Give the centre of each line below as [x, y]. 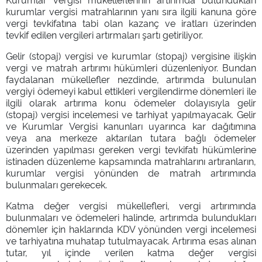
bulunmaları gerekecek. [56, 184]
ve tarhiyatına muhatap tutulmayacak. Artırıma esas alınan [131, 240]
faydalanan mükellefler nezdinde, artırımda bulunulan [131, 79]
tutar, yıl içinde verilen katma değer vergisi [131, 252]
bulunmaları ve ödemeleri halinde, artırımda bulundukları [131, 217]
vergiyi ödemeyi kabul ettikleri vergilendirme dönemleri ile [131, 90]
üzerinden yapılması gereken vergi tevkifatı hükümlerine [131, 149]
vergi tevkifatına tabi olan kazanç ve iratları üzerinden [131, 23]
